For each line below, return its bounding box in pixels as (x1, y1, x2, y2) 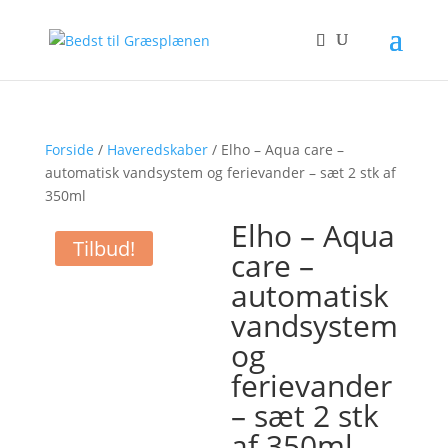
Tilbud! (72, 235, 135, 262)
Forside (44, 140, 94, 159)
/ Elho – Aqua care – (207, 140, 344, 159)
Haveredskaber (106, 140, 208, 159)
